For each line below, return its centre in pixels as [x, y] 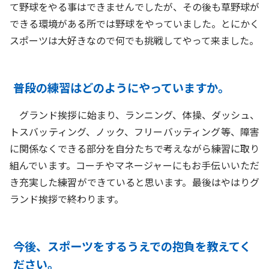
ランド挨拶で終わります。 [67, 199]
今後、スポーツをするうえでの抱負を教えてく [132, 246]
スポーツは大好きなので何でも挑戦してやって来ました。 [134, 41]
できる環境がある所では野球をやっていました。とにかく [134, 24]
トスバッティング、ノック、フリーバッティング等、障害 [134, 132]
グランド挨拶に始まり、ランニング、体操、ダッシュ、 [134, 115]
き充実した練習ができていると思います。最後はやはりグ [134, 182]
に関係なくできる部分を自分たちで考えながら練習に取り [134, 149]
